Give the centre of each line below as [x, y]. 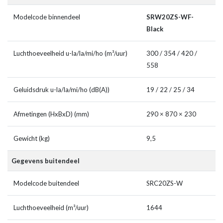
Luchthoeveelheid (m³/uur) [51, 208]
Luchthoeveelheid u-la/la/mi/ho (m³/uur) [70, 54]
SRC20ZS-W [165, 183]
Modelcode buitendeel [46, 183]
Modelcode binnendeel [47, 17]
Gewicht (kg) [32, 139]
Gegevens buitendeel [46, 161]
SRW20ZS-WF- [170, 17]
